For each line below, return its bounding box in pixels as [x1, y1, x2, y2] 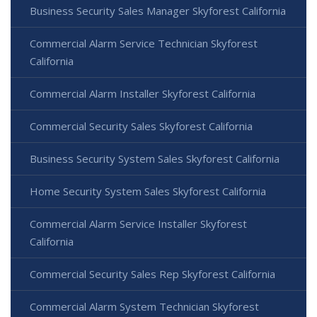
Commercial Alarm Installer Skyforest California [30, 86, 255, 100]
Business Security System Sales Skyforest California [30, 151, 279, 166]
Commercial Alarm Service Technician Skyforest [30, 35, 258, 50]
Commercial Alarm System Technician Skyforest [30, 299, 259, 313]
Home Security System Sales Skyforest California [30, 183, 266, 198]
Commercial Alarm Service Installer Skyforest [30, 216, 247, 231]
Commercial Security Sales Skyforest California [30, 118, 253, 133]
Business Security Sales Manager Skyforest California [30, 3, 286, 18]
